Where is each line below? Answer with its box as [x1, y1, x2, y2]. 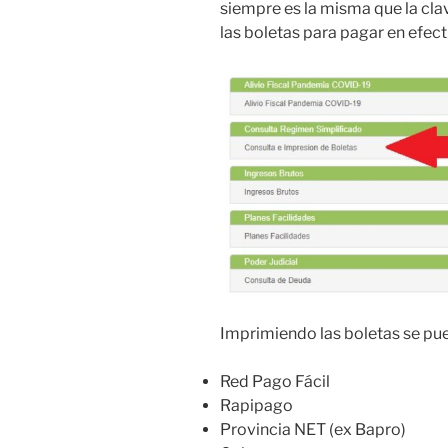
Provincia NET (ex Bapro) [220, 419, 406, 439]
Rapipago [220, 395, 293, 415]
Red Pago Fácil [220, 371, 330, 391]
